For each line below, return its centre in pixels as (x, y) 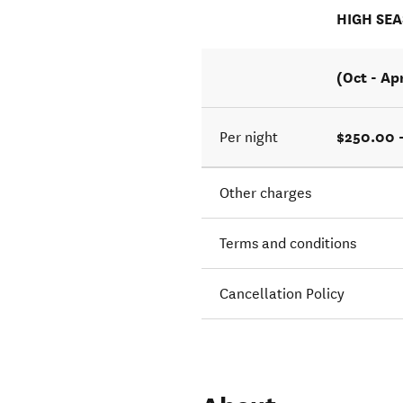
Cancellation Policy (282, 294)
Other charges (266, 193)
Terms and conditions (288, 244)
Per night (249, 138)
